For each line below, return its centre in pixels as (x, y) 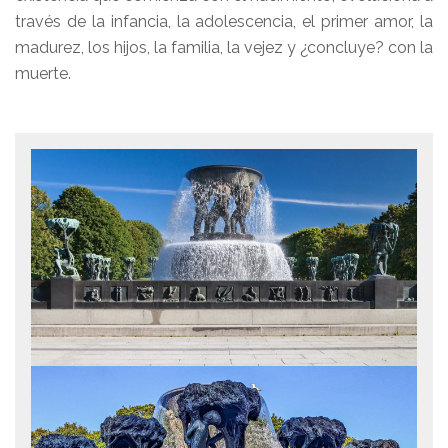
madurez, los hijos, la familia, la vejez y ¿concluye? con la (224, 47)
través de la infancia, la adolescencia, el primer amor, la (224, 21)
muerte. (43, 73)
